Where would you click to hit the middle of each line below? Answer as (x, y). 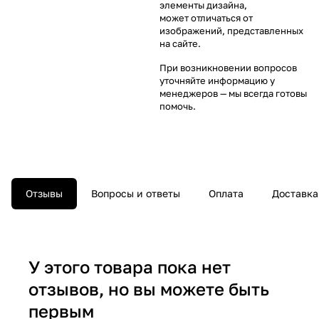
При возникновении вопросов (228, 67)
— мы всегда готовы (262, 93)
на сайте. (180, 43)
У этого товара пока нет (130, 266)
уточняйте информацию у (217, 80)
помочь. (178, 106)
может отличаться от (206, 17)
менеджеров (189, 93)
